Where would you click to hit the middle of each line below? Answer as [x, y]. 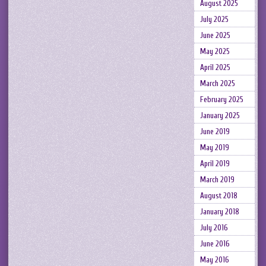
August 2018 [218, 196]
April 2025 [215, 67]
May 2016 [214, 260]
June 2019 [215, 132]
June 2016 [215, 244]
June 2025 [215, 35]
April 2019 [215, 164]
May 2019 [214, 148]
